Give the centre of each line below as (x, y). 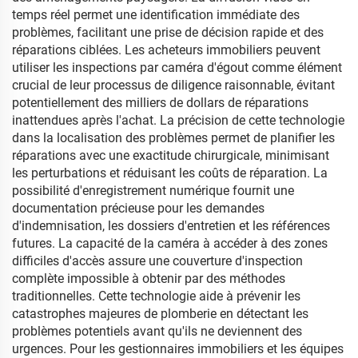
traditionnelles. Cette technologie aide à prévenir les (156, 296)
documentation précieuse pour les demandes (138, 208)
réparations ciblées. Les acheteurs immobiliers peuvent (166, 50)
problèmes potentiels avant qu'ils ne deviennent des (157, 331)
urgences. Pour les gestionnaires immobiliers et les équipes (178, 348)
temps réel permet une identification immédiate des (156, 14)
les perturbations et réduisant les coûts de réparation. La (170, 173)
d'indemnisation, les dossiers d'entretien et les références (171, 225)
